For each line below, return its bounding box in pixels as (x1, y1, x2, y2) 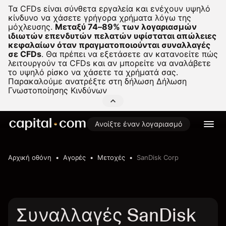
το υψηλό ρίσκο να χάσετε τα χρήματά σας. (8, 67, 178, 77)
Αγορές (63, 153, 86, 161)
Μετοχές (97, 153, 125, 161)
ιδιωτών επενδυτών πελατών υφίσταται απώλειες (8, 31, 216, 41)
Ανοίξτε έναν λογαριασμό (95, 120, 182, 128)
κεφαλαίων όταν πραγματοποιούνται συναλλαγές (8, 40, 210, 50)
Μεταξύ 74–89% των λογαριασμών (55, 22, 197, 32)
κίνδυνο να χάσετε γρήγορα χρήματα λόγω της (8, 13, 191, 23)
